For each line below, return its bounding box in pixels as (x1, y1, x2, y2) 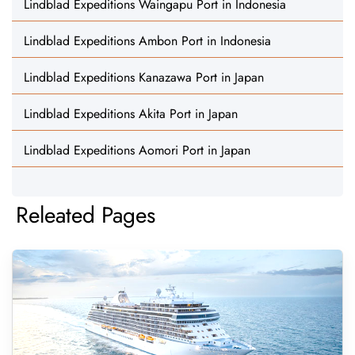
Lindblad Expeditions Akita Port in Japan (24, 105, 238, 123)
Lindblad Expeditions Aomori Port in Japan (24, 141, 250, 159)
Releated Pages (16, 199, 155, 231)
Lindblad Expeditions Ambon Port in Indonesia (24, 32, 271, 50)
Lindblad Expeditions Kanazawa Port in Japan (24, 68, 264, 86)
